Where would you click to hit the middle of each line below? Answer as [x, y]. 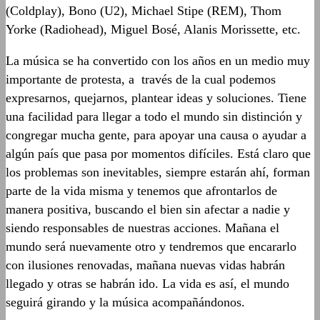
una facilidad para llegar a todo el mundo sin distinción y [154, 116]
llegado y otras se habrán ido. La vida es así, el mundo [147, 283]
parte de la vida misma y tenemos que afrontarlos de [141, 190]
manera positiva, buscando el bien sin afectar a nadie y [148, 209]
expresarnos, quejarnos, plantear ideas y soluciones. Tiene [156, 97]
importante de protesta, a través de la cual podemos [141, 79]
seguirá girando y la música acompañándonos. [125, 302]
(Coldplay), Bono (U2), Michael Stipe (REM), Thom [144, 10]
